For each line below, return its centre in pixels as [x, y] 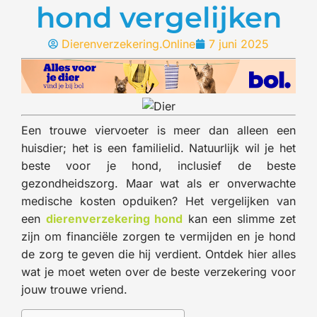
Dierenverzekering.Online [128, 44]
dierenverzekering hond [114, 218]
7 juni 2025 [239, 44]
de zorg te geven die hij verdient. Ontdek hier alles [158, 254]
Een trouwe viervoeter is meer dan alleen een [158, 130]
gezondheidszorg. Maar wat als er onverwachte [158, 183]
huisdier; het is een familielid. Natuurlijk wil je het [158, 148]
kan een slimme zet [239, 218]
